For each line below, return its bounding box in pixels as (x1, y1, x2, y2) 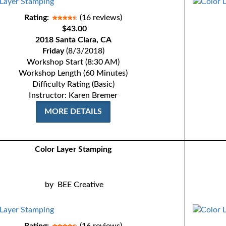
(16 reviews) (80, 14, 123, 22)
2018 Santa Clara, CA (35, 36, 111, 44)
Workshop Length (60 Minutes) (19, 69, 128, 77)
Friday (42, 47, 64, 55)
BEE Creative (58, 181, 104, 189)
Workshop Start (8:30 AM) (27, 58, 120, 66)
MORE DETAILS (44, 107, 102, 116)
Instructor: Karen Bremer (29, 91, 118, 99)
